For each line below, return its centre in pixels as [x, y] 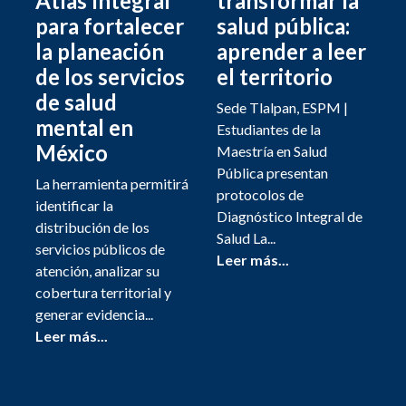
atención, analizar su [97, 271]
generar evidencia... [94, 314]
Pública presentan [272, 173]
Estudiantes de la [269, 129]
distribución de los [92, 227]
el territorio [275, 77]
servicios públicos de [100, 249]
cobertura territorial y [103, 292]
